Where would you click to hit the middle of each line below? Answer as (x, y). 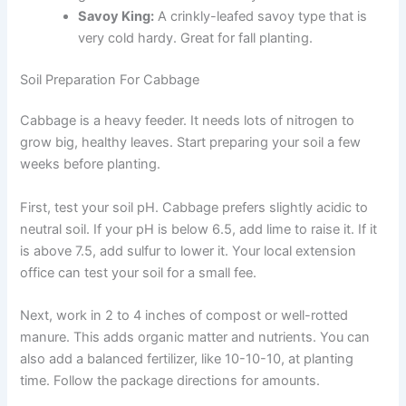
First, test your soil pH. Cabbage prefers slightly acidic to (194, 207)
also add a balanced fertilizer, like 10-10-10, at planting (187, 359)
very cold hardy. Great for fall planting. (196, 38)
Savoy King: (116, 16)
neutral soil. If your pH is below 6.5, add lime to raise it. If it (199, 229)
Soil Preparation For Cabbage (110, 79)
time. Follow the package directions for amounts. (170, 381)
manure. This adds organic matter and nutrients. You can (195, 338)
